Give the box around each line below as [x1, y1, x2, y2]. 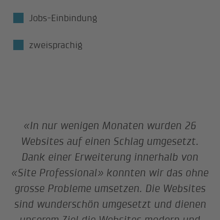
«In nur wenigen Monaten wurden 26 [24, 119, 196, 132]
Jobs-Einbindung [29, 13, 98, 24]
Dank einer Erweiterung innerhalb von [22, 151, 198, 164]
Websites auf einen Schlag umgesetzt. [21, 135, 199, 148]
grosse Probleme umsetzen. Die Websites [14, 182, 206, 195]
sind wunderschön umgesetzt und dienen [14, 198, 206, 211]
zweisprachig [29, 39, 83, 50]
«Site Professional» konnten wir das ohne [11, 166, 209, 179]
